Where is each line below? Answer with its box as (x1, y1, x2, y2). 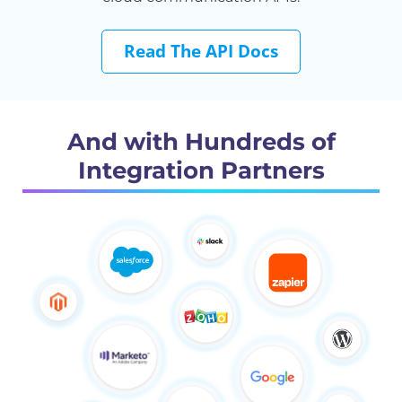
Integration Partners (77, 156, 325, 186)
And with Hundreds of (66, 127, 336, 157)
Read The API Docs (124, 39, 278, 64)
